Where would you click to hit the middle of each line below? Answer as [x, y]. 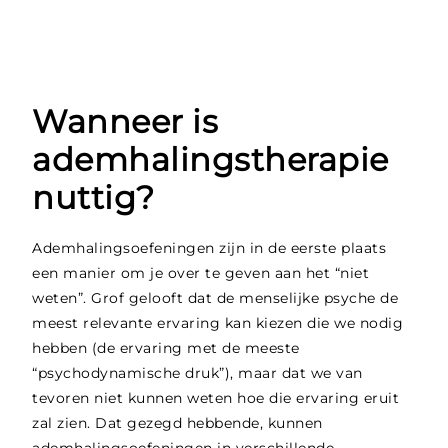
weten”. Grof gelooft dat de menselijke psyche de [215, 297]
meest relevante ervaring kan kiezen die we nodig [218, 322]
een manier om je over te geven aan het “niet [201, 272]
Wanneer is [125, 121]
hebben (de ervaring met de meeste [166, 347]
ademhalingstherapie [210, 159]
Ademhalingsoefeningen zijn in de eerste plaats [209, 247]
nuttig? [93, 197]
